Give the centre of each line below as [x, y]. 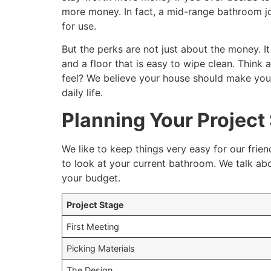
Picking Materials [101, 249]
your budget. [91, 178]
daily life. [82, 93]
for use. [79, 26]
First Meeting [93, 227]
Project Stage [96, 205]
